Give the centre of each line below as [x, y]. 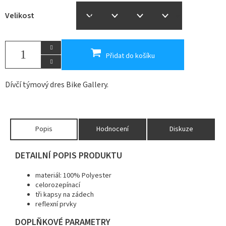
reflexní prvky [56, 204]
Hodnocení [112, 129]
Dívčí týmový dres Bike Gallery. [57, 84]
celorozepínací [58, 185]
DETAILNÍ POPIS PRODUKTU [69, 155]
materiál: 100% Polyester [73, 175]
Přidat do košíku [130, 56]
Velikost [20, 15]
